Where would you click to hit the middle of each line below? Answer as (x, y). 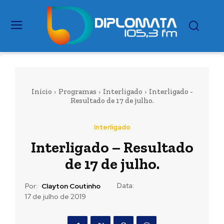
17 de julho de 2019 (55, 197)
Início (41, 91)
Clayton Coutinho (71, 186)
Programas (77, 91)
